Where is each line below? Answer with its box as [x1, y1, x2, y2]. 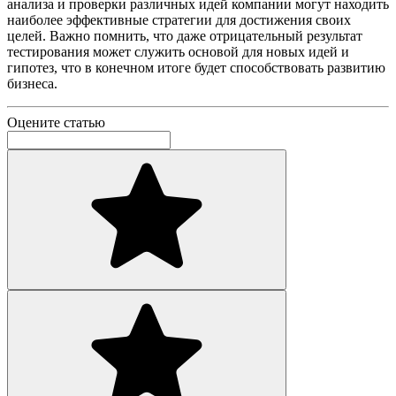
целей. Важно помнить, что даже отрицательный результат [7, 28, 362, 44]
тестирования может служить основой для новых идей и [7, 44, 349, 60]
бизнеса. [7, 76, 57, 92]
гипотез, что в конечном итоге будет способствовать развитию [7, 60, 385, 76]
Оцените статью [7, 115, 105, 131]
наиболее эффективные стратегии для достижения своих [7, 12, 351, 28]
